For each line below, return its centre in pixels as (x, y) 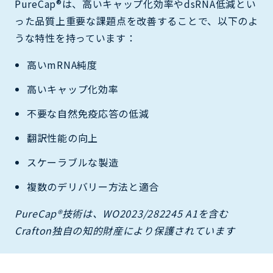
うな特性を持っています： (76, 37)
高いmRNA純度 (62, 64)
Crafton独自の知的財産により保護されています (125, 230)
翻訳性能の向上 (62, 137)
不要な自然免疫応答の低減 (88, 113)
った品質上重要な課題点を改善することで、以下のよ (136, 20)
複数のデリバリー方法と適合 (93, 186)
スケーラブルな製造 (73, 162)
